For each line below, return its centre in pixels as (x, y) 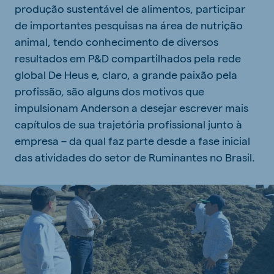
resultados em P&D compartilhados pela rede (128, 58)
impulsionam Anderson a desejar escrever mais (131, 107)
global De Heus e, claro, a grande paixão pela (126, 74)
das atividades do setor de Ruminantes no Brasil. (135, 157)
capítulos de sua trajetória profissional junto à (128, 124)
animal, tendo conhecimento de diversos (117, 41)
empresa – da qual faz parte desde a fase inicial (132, 140)
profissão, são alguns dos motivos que (109, 91)
